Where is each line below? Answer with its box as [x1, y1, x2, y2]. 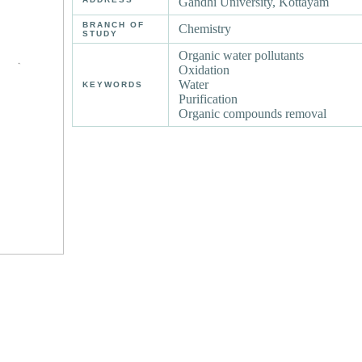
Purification [179, 92, 238, 107]
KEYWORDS [82, 80, 144, 90]
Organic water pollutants [179, 48, 305, 63]
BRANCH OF [82, 20, 145, 30]
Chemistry [179, 22, 232, 36]
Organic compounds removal [179, 107, 327, 121]
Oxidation [179, 63, 230, 78]
